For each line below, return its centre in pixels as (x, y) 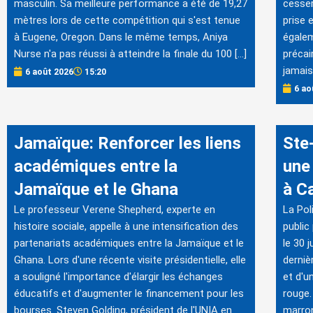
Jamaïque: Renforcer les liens (128, 143)
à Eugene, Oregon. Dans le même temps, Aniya (121, 37)
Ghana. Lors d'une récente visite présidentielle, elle (130, 260)
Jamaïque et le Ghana (96, 189)
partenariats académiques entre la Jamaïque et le (129, 243)
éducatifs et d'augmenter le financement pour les (129, 293)
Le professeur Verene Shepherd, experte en (115, 209)
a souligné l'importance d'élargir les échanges (118, 276)
